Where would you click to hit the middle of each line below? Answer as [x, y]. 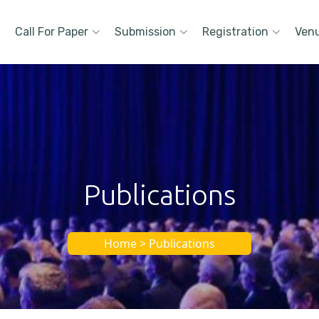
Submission [145, 32]
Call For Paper [52, 32]
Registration [235, 32]
